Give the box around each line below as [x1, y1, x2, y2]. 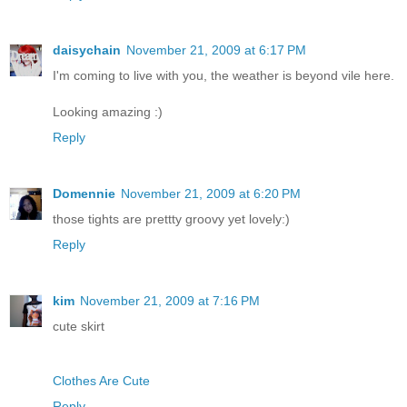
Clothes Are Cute [53, 372, 150, 388]
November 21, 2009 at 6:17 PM [126, 42, 306, 57]
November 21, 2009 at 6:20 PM [121, 185, 301, 201]
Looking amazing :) [53, 104, 163, 119]
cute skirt [53, 318, 104, 333]
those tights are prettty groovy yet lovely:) [53, 211, 290, 226]
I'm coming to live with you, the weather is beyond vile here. [53, 67, 394, 83]
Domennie [53, 185, 115, 201]
